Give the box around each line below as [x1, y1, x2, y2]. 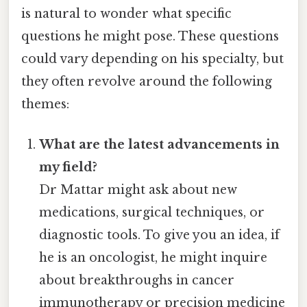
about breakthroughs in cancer [39, 272, 235, 288]
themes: [21, 96, 69, 112]
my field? [39, 159, 98, 175]
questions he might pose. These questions [21, 28, 279, 44]
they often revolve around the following [21, 73, 272, 89]
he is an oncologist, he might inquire [39, 249, 268, 265]
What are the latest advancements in [39, 136, 280, 152]
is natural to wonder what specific [21, 5, 232, 21]
